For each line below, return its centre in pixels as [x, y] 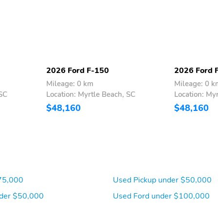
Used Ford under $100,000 [161, 196]
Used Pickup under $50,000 [162, 180]
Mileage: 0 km [70, 84]
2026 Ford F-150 [78, 71]
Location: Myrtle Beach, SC [91, 95]
